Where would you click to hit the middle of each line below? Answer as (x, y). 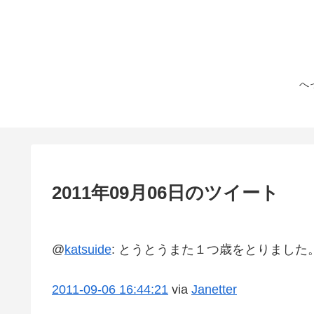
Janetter (214, 289)
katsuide (88, 249)
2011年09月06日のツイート (165, 192)
